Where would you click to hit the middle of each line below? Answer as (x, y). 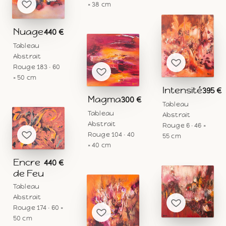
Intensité (182, 90)
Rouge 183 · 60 (37, 67)
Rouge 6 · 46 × (184, 126)
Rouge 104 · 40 (111, 134)
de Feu (29, 174)
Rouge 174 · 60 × (38, 208)
